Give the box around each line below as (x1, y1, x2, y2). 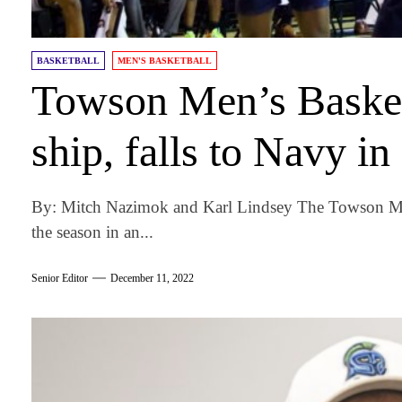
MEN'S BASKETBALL (118, 55, 213, 66)
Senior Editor (31, 272, 89, 285)
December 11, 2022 (110, 272, 195, 285)
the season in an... (31, 222, 154, 241)
